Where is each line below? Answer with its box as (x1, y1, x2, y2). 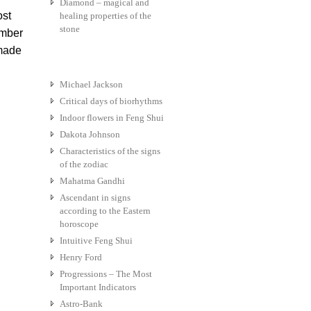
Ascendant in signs (60, 192, 131, 203)
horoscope (60, 219, 99, 230)
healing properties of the (60, 10, 151, 22)
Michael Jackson (60, 79, 123, 90)
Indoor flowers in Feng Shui (60, 112, 164, 124)
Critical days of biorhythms (60, 96, 162, 107)
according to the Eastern (60, 205, 151, 217)
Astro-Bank (60, 299, 103, 310)
